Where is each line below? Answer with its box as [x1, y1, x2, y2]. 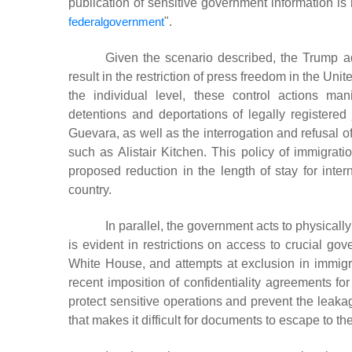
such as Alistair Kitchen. [68, 145, 212, 159]
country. [68, 182, 112, 196]
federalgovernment [68, 14, 164, 28]
